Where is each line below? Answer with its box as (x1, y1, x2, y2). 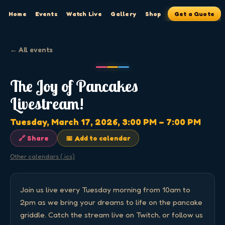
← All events (10, 46, 53, 54)
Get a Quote (174, 10, 215, 18)
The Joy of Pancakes (10, 76, 138, 96)
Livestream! (10, 93, 84, 114)
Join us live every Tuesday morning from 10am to (20, 184, 191, 194)
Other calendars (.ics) (10, 152, 75, 160)
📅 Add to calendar (66, 134, 131, 142)
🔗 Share (19, 134, 49, 142)
